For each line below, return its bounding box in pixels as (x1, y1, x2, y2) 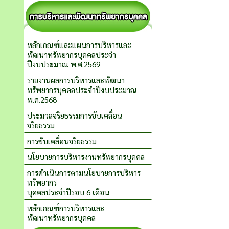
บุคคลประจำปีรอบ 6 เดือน (27, 187, 109, 197)
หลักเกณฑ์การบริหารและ (27, 203, 104, 213)
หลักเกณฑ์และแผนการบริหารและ (27, 40, 131, 50)
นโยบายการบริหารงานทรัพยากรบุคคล (27, 152, 145, 162)
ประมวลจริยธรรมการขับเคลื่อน (27, 110, 122, 120)
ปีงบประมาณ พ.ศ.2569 (27, 59, 100, 69)
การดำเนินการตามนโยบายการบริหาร (27, 168, 141, 177)
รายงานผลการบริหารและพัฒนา (27, 75, 125, 85)
